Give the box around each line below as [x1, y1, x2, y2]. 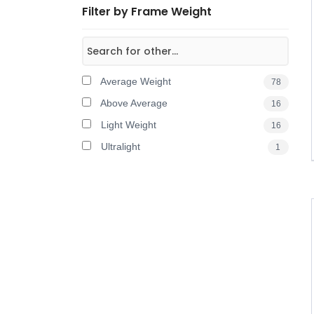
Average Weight [98, 76, 171, 87]
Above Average [98, 97, 168, 109]
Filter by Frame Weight [82, 4, 212, 20]
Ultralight [98, 141, 140, 152]
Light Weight [98, 119, 156, 130]
